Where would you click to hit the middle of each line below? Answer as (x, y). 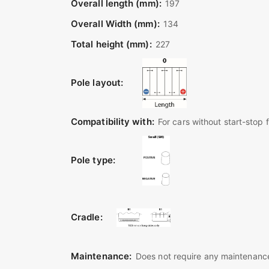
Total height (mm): (111, 44)
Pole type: (93, 160)
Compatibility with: (113, 122)
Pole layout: (97, 83)
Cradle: (87, 217)
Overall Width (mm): (115, 24)
